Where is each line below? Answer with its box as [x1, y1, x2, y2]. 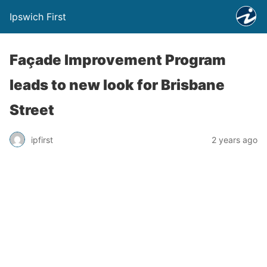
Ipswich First [10, 11, 66, 23]
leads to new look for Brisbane [10, 76, 225, 94]
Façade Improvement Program [10, 51, 226, 69]
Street [10, 101, 54, 119]
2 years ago [212, 134, 257, 145]
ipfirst [31, 134, 53, 145]
